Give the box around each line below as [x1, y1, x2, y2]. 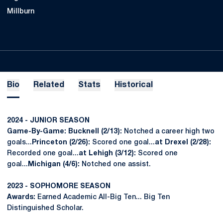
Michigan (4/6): [28, 161, 82, 168]
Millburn [7, 8, 34, 15]
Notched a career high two [122, 128, 215, 135]
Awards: [7, 194, 35, 201]
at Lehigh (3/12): [79, 150, 136, 157]
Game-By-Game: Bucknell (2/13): [7, 128, 122, 135]
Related [33, 82, 64, 89]
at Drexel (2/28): [155, 139, 211, 146]
